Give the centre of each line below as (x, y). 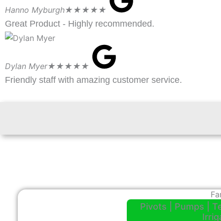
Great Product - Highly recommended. (80, 23)
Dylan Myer (26, 66)
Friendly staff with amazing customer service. (93, 80)
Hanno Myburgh (35, 10)
